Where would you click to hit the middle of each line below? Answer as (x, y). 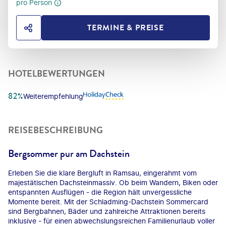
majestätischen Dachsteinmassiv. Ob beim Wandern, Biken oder (113, 182)
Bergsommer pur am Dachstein (69, 153)
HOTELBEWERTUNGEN (56, 73)
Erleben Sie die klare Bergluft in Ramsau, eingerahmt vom (102, 173)
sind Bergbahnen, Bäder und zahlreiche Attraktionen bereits (107, 211)
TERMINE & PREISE (126, 28)
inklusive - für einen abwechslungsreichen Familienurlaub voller (111, 220)
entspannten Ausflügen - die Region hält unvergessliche (100, 192)
